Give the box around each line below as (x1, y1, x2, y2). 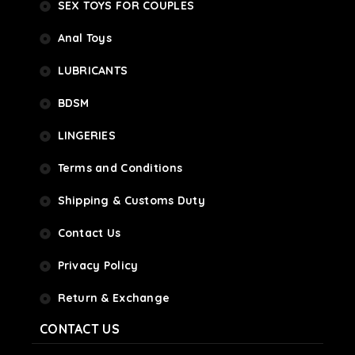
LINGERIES (57, 128, 116, 143)
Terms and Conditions (57, 161, 183, 175)
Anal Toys (57, 31, 113, 45)
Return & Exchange (57, 291, 170, 305)
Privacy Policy (57, 258, 139, 273)
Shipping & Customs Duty (57, 193, 205, 208)
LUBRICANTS (57, 63, 128, 78)
